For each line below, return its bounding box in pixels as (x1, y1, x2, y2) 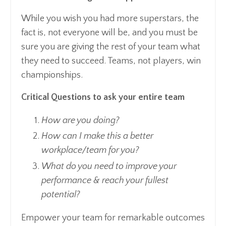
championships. (21, 70, 83, 80)
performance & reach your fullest (41, 175, 168, 186)
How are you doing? (41, 115, 120, 126)
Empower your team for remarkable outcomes (21, 212, 205, 223)
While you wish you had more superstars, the (21, 13, 199, 24)
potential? (41, 189, 80, 200)
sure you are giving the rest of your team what (21, 41, 200, 52)
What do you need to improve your (41, 161, 177, 172)
